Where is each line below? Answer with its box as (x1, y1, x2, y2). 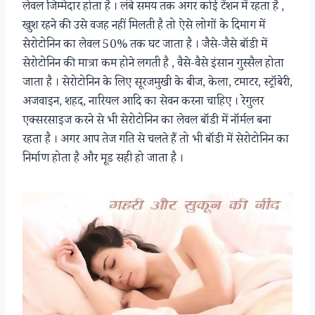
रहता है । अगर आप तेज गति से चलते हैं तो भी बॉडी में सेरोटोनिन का (22, 131, 289, 150)
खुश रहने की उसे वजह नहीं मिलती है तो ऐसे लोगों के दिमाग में (22, 17, 265, 37)
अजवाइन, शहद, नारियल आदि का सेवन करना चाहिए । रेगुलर (22, 93, 264, 112)
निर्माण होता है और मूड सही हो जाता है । (22, 150, 184, 169)
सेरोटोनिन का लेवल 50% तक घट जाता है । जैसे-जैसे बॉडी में (22, 36, 267, 56)
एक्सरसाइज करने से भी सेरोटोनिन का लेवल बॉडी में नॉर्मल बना (22, 112, 271, 131)
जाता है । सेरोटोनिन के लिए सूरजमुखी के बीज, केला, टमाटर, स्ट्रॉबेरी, (22, 74, 292, 94)
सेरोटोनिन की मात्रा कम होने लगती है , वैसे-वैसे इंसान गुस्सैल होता (22, 55, 284, 75)
